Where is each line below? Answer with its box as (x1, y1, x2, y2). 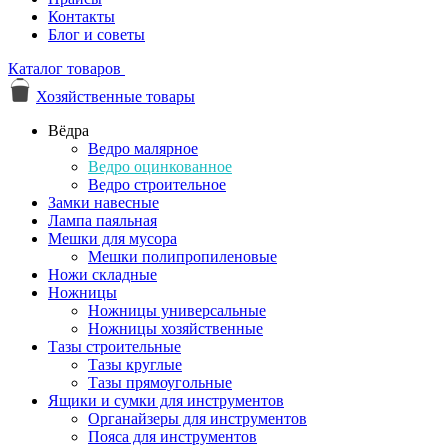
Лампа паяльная (48, 212, 157, 229)
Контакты (48, 8, 115, 25)
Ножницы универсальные (88, 302, 266, 319)
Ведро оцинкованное (88, 158, 232, 175)
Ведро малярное (88, 140, 198, 157)
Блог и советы (48, 26, 145, 43)
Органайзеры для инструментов (88, 410, 307, 427)
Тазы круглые (88, 356, 182, 373)
